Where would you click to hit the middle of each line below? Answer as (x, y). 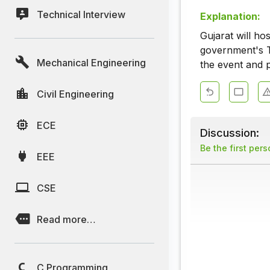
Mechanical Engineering (91, 62)
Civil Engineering (75, 94)
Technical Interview (81, 14)
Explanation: (230, 17)
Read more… (66, 219)
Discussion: (230, 133)
